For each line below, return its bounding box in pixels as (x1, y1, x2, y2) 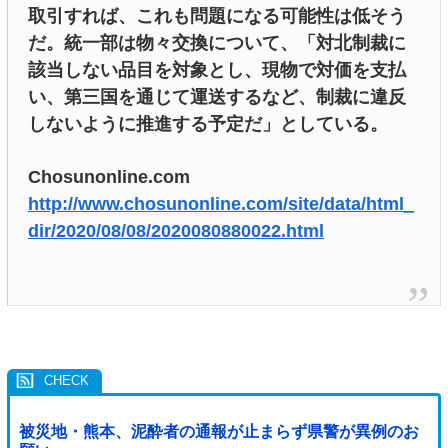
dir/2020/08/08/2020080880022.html (28, 220, 324, 241)
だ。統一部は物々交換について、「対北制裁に (28, 33, 406, 54)
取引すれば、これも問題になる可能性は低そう (28, 6, 406, 27)
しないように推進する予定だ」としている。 (28, 114, 388, 135)
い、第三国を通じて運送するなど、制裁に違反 (28, 87, 406, 108)
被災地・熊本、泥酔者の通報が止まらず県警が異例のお (18, 422, 419, 440)
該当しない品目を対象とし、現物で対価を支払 (28, 60, 406, 81)
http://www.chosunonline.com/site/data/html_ (28, 193, 414, 214)
